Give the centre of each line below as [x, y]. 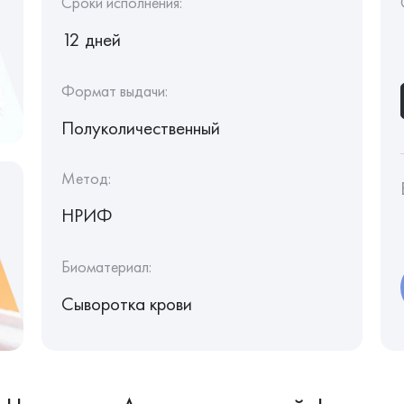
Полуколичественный [140, 127]
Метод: [86, 179]
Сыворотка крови [126, 303]
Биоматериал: [106, 266]
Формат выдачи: [114, 90]
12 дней [91, 39]
